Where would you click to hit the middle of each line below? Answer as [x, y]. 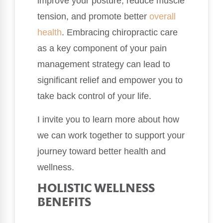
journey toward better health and [102, 151]
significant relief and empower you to [110, 80]
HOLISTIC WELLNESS [96, 189]
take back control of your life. [94, 96]
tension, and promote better [93, 17]
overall [163, 17]
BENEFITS [64, 203]
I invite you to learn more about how [108, 119]
